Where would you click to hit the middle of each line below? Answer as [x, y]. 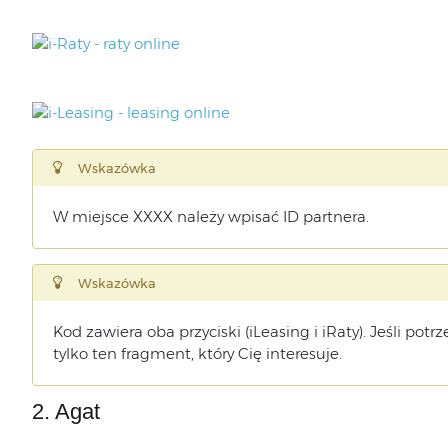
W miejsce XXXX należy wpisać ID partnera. [210, 216]
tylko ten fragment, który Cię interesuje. [197, 353]
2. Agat [65, 411]
